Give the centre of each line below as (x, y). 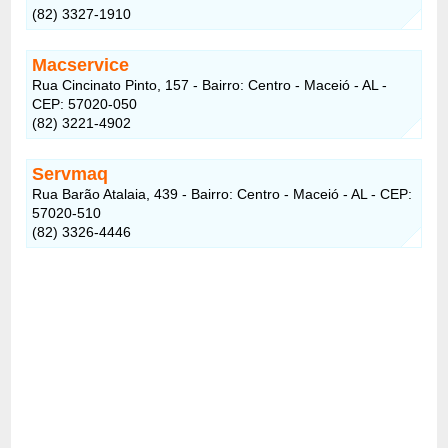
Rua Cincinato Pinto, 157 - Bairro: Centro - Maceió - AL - (210, 84)
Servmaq (70, 173)
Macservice (81, 64)
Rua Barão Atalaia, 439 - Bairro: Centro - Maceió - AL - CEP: (222, 193)
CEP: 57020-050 (85, 103)
